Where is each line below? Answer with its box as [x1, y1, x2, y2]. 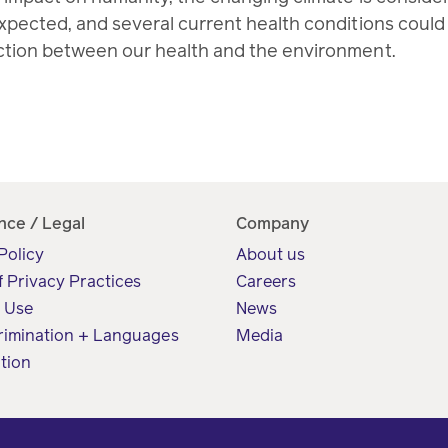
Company [236, 212, 310, 235]
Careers [236, 270, 297, 293]
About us [236, 243, 306, 266]
